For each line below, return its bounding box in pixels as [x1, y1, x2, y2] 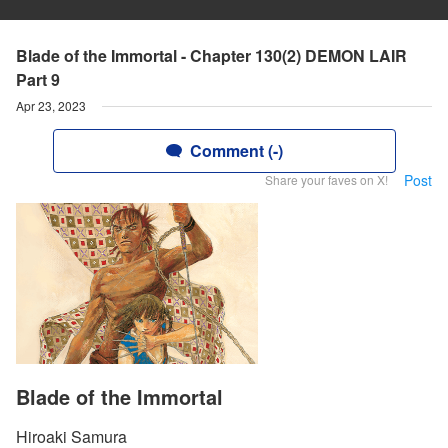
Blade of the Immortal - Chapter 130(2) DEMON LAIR [16, 44, 407, 67]
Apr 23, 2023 [16, 97, 86, 114]
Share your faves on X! [265, 171, 388, 188]
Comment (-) [189, 139, 283, 162]
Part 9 [16, 68, 60, 91]
